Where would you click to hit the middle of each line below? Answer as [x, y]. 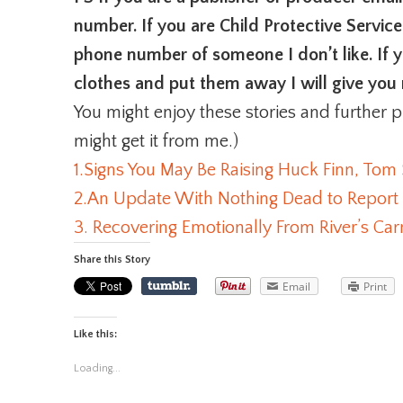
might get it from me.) [156, 141]
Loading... [97, 368]
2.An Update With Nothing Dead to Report [236, 199]
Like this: [95, 334]
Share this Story [112, 260]
